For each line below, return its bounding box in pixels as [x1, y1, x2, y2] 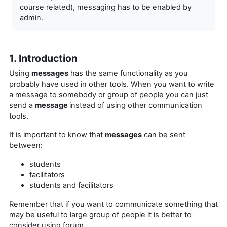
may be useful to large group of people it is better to [9, 210, 192, 219]
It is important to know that [9, 130, 105, 139]
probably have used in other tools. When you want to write [9, 79, 214, 89]
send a [9, 100, 35, 110]
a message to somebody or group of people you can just [9, 90, 208, 99]
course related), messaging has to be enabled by [20, 2, 192, 12]
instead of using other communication [69, 100, 202, 110]
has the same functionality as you [68, 68, 188, 78]
